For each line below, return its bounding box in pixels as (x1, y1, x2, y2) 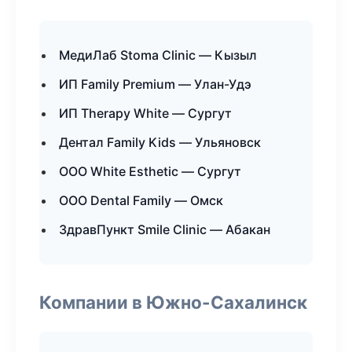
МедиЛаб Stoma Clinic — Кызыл (59, 47, 257, 63)
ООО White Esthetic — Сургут (59, 163, 241, 179)
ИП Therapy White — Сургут (59, 105, 232, 121)
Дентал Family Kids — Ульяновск (59, 134, 261, 150)
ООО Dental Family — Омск (59, 192, 223, 208)
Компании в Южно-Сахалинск (39, 291, 307, 313)
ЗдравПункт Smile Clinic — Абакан (59, 222, 270, 237)
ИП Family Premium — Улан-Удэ (59, 76, 251, 92)
